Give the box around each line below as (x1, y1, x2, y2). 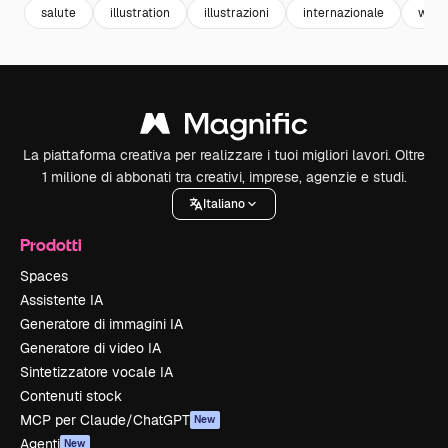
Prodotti (20, 234, 82, 255)
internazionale (303, 4, 384, 21)
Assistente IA (20, 291, 103, 309)
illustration (110, 4, 170, 21)
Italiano (203, 195, 245, 212)
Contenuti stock (20, 387, 122, 405)
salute (41, 4, 76, 21)
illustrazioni (204, 4, 269, 21)
